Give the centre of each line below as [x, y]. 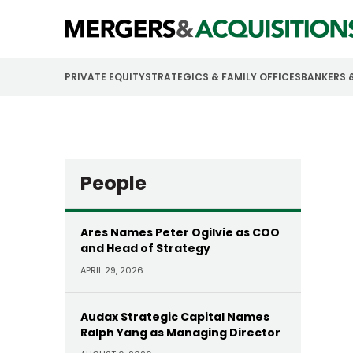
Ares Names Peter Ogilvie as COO [180, 232]
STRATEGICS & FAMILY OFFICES [223, 77]
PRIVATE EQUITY [105, 77]
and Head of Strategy [145, 248]
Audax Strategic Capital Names [175, 317]
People [113, 183]
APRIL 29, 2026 [112, 270]
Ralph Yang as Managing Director [180, 333]
